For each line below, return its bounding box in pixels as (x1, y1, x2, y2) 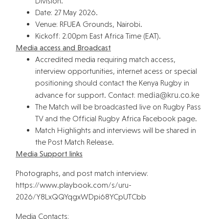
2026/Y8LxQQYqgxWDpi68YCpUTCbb (16, 192, 146, 201)
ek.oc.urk (167, 89, 199, 100)
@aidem (137, 89, 167, 100)
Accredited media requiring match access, (35, 54, 175, 64)
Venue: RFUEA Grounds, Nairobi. (35, 19, 142, 29)
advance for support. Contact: (35, 90, 137, 100)
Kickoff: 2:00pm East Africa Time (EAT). (35, 31, 161, 41)
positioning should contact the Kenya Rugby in (35, 78, 189, 88)
